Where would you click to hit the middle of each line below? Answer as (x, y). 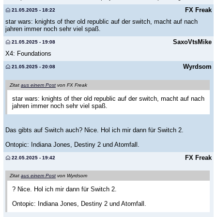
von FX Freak (71, 85)
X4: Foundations (28, 54)
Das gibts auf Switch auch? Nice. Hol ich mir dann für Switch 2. (94, 130)
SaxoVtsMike (192, 42)
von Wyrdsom (71, 176)
